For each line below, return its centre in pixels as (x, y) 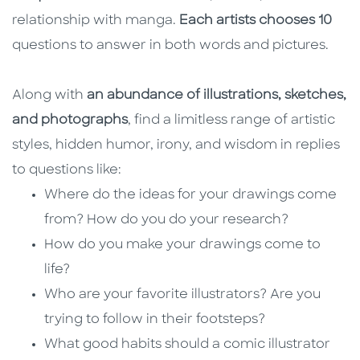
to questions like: (67, 171)
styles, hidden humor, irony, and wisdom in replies (176, 146)
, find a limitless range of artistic (231, 121)
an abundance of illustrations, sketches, (217, 96)
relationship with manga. (96, 21)
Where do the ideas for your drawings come (190, 196)
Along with (49, 96)
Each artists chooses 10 (256, 21)
